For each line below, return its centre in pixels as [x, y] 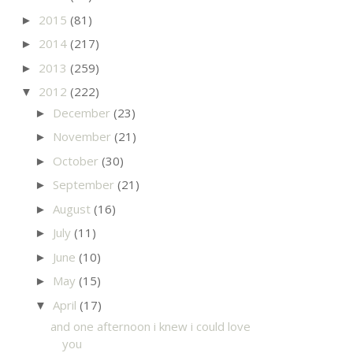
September [85, 185]
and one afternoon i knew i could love [150, 326]
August [73, 208]
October [77, 160]
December [83, 112]
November [84, 137]
